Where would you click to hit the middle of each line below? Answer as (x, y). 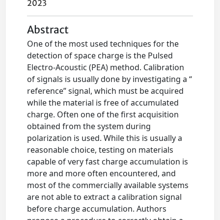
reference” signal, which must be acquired (106, 91)
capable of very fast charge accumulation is (108, 162)
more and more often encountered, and (102, 174)
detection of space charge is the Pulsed (100, 56)
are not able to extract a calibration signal (105, 197)
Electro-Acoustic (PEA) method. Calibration (106, 68)
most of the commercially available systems (108, 185)
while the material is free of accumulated (103, 103)
